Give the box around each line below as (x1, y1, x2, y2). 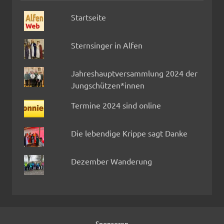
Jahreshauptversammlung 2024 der (70, 68, 197, 78)
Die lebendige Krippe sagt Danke (70, 128, 187, 138)
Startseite (70, 12, 106, 22)
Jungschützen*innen (70, 80, 144, 90)
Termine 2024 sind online (70, 100, 161, 110)
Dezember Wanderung (70, 156, 152, 166)
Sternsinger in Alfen (70, 40, 142, 50)
